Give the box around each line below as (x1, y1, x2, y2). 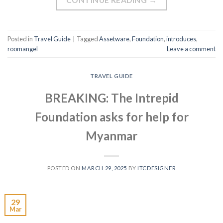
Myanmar (86, 128, 137, 143)
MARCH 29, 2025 (82, 165, 127, 172)
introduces (166, 34, 196, 43)
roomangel (7, 44, 38, 53)
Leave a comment (167, 44, 216, 53)
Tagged (77, 34, 99, 43)
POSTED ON (47, 165, 82, 172)
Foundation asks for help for (34, 110, 189, 124)
